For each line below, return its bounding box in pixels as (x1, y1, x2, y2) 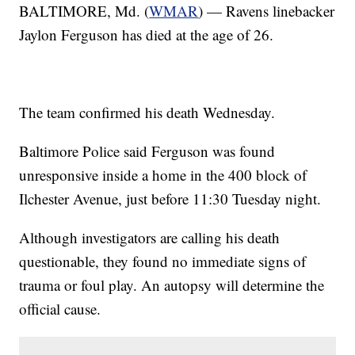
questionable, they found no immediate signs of (19, 251, 307, 272)
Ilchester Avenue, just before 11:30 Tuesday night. (19, 189, 322, 209)
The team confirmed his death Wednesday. (19, 102, 276, 123)
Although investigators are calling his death (19, 227, 281, 248)
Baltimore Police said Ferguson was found (19, 141, 276, 162)
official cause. (19, 299, 101, 319)
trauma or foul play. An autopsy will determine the (19, 275, 325, 296)
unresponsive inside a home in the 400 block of (19, 165, 307, 185)
